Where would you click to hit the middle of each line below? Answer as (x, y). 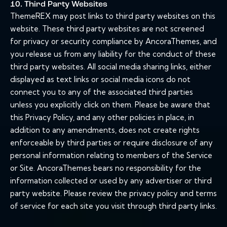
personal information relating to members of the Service (111, 156)
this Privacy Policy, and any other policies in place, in (102, 118)
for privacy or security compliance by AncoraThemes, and (113, 42)
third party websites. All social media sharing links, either (111, 67)
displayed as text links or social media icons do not (100, 80)
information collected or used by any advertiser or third (111, 181)
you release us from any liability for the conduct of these (113, 54)
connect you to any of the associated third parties (102, 92)
